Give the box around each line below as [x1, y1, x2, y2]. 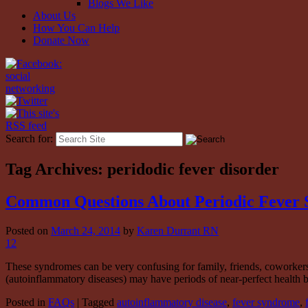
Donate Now [33, 34, 89, 46]
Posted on [5, 224, 51, 236]
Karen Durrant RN [137, 224, 219, 236]
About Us [33, 9, 76, 21]
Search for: [5, 132, 53, 144]
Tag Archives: [5, 159, 107, 178]
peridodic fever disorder [107, 159, 279, 178]
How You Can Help [33, 21, 120, 34]
